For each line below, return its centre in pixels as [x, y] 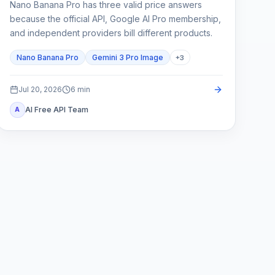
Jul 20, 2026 [40, 89]
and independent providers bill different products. [111, 33]
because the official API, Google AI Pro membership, [115, 19]
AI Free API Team [57, 109]
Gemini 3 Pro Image [127, 58]
